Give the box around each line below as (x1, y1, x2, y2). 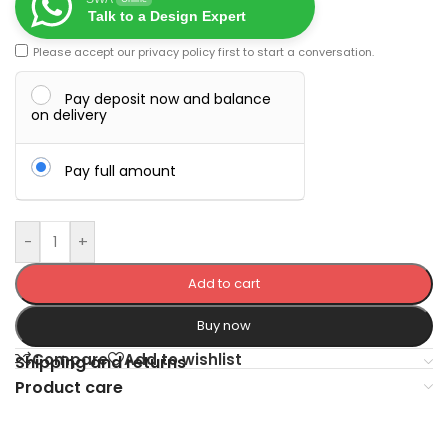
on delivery (31, 105, 107, 126)
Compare (32, 348, 108, 370)
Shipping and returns (15, 351, 186, 375)
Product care (15, 376, 123, 400)
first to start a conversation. (215, 44, 374, 61)
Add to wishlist (124, 348, 242, 370)
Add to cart (187, 274, 260, 294)
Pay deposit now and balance (65, 89, 271, 110)
